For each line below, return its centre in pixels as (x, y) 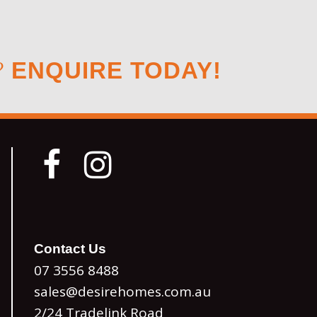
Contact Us (70, 249)
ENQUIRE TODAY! (116, 70)
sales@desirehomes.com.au (122, 292)
